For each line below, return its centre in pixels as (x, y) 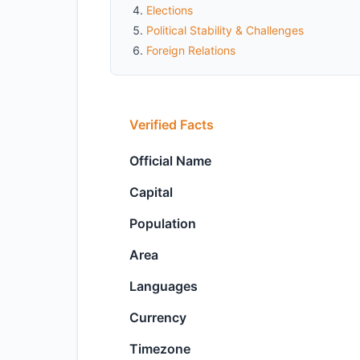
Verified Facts (172, 125)
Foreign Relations (191, 50)
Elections (170, 10)
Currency (158, 317)
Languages (164, 286)
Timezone (160, 349)
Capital (151, 192)
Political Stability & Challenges (225, 30)
